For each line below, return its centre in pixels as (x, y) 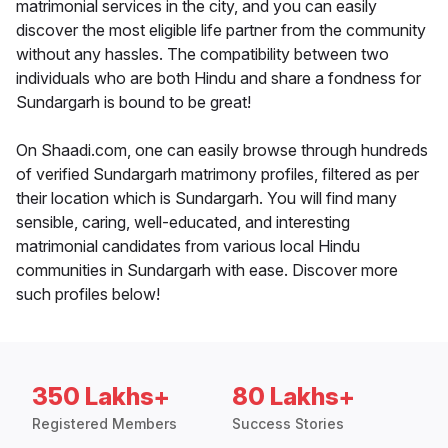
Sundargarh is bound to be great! (133, 102)
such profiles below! (88, 294)
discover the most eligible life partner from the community (221, 30)
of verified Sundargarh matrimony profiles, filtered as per (217, 174)
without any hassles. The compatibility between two (202, 54)
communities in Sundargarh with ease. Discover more (207, 270)
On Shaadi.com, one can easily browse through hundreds (222, 150)
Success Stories (288, 424)
